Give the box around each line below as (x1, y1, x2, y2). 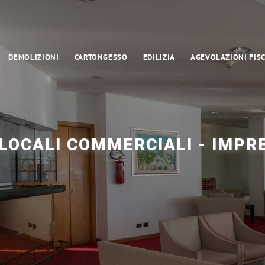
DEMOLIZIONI (8, 52, 59, 62)
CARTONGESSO (74, 52, 128, 62)
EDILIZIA (143, 52, 175, 62)
